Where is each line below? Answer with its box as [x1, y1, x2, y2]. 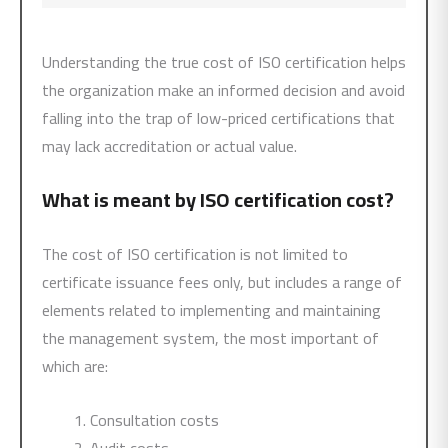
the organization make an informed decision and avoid [42, 75, 405, 105]
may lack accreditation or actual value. [42, 131, 297, 161]
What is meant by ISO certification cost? [42, 181, 394, 218]
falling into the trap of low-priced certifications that [42, 103, 395, 133]
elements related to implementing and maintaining [42, 295, 381, 325]
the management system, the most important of [42, 323, 379, 353]
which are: [42, 351, 108, 381]
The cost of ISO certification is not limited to [42, 239, 348, 269]
